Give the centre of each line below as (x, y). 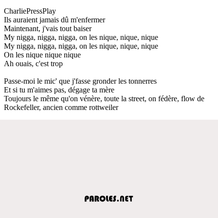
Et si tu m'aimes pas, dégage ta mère (59, 90)
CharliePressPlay (30, 11)
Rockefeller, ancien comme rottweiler (61, 107)
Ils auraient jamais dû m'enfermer (54, 19)
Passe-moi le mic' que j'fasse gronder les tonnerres (80, 81)
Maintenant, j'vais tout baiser (48, 28)
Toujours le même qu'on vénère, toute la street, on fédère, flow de (104, 98)
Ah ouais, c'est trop (33, 63)
